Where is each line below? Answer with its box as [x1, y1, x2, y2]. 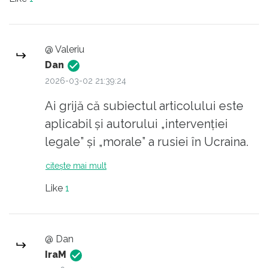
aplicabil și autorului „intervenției [45, 116, 228, 131]
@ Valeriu [45, 43, 84, 55]
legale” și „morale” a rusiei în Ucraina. [45, 134, 248, 149]
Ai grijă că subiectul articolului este [45, 98, 243, 113]
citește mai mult [73, 160, 106, 170]
